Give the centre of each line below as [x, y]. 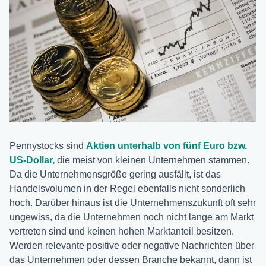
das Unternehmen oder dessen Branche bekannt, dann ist [131, 259]
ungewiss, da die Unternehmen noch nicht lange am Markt [132, 217]
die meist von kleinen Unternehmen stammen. [152, 160]
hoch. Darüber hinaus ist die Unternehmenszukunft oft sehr [133, 202]
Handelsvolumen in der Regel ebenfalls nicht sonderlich [127, 188]
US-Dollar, [32, 160]
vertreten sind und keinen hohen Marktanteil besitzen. [122, 231]
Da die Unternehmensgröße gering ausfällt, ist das [115, 174]
